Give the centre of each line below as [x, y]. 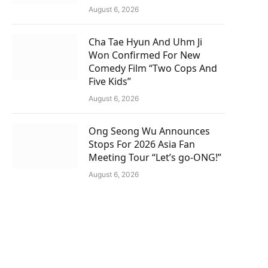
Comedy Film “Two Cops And [153, 68]
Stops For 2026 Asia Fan [142, 144]
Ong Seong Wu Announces [149, 131]
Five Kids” [110, 81]
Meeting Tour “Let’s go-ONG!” [155, 157]
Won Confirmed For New [144, 55]
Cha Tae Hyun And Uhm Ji [145, 42]
